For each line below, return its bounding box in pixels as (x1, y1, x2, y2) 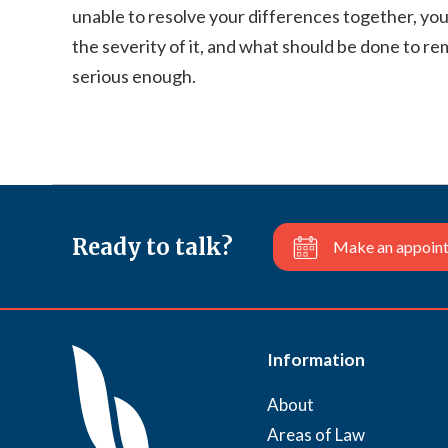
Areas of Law (267, 424, 365, 445)
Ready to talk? (72, 232, 233, 261)
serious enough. (72, 65, 196, 87)
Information (267, 349, 365, 370)
